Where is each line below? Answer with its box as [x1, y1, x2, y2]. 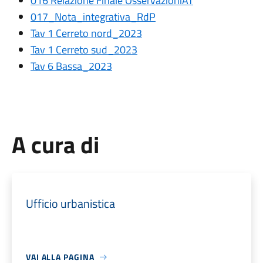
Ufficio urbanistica [25, 194, 115, 213]
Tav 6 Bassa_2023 [30, 58, 112, 74]
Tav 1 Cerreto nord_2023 [30, 25, 142, 41]
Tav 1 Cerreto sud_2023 [30, 42, 137, 58]
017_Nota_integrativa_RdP [30, 9, 156, 25]
